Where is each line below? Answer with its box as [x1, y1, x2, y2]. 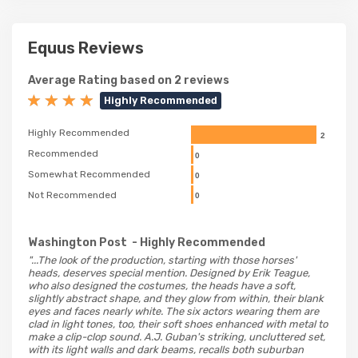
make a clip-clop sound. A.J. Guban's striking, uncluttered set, [28, 330, 325, 343]
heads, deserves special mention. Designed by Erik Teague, [28, 266, 310, 279]
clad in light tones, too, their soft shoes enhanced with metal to [28, 317, 328, 330]
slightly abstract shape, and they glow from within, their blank [28, 292, 324, 304]
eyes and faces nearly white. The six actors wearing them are [28, 304, 319, 317]
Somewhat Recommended [28, 168, 150, 180]
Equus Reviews [28, 38, 144, 58]
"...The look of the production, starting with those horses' [28, 253, 296, 266]
